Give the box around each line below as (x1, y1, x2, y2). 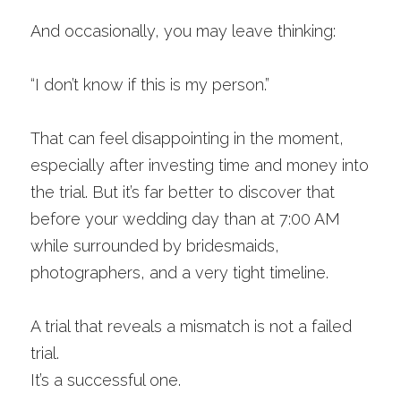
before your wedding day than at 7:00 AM (30, 209, 340, 228)
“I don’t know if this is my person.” (30, 75, 269, 94)
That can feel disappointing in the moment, (30, 129, 344, 148)
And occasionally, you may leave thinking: (30, 21, 336, 40)
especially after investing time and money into (30, 156, 369, 175)
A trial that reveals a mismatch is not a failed (30, 317, 352, 336)
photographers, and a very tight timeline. (30, 263, 328, 282)
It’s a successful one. (30, 371, 181, 389)
